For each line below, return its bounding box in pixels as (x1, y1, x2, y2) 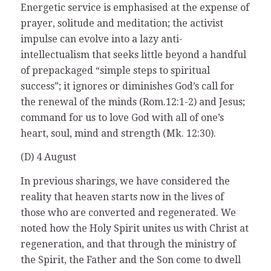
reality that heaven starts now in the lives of (20, 191, 224, 203)
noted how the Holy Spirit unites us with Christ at (20, 222, 249, 234)
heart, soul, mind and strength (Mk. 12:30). (20, 127, 216, 139)
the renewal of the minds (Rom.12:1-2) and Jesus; (20, 96, 245, 108)
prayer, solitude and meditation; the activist (20, 17, 223, 29)
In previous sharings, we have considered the (20, 175, 230, 187)
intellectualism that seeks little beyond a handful (20, 48, 246, 60)
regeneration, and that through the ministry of (20, 238, 236, 250)
